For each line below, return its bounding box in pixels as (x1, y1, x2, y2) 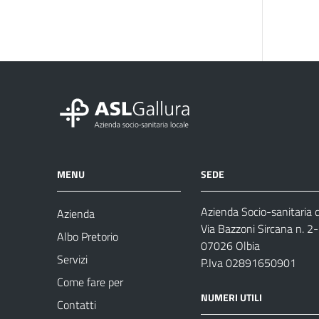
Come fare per (57, 273, 123, 291)
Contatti (57, 296, 96, 313)
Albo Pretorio (57, 228, 118, 245)
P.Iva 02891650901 (201, 254, 296, 271)
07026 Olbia (201, 237, 260, 254)
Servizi (57, 251, 88, 268)
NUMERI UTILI (201, 290, 262, 305)
